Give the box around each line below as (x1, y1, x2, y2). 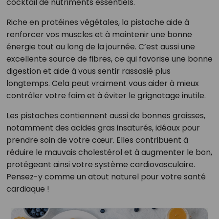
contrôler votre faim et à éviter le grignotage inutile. (6, 90, 206, 102)
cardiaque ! (6, 183, 49, 195)
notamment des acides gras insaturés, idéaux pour (6, 122, 200, 134)
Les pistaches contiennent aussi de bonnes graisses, (6, 110, 205, 122)
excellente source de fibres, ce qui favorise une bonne (6, 53, 213, 65)
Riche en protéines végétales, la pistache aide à (6, 17, 189, 28)
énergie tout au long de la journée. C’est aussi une (6, 41, 195, 53)
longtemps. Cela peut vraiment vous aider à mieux (6, 78, 199, 89)
